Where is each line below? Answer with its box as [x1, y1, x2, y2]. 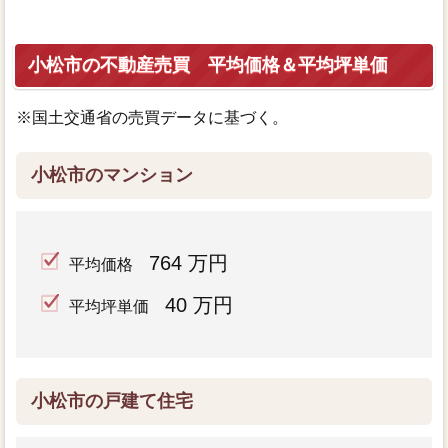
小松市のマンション [30, 164, 193, 185]
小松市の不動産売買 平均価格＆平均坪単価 [27, 54, 388, 75]
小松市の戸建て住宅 [30, 390, 193, 411]
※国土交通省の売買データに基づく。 [15, 108, 288, 126]
